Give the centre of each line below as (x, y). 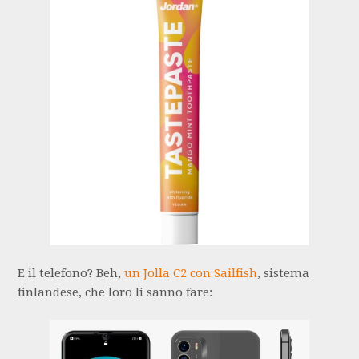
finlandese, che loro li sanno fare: (115, 292)
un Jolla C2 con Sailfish (191, 273)
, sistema (284, 273)
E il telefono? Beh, (71, 273)
